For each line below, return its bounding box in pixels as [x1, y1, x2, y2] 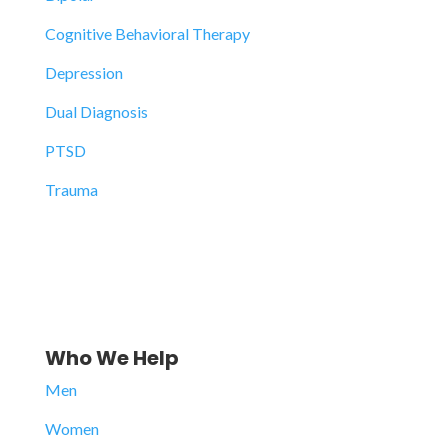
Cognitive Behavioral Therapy [44, 24, 250, 43]
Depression [44, 63, 123, 82]
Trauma [44, 180, 98, 199]
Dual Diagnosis [44, 102, 148, 121]
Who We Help [44, 344, 179, 372]
